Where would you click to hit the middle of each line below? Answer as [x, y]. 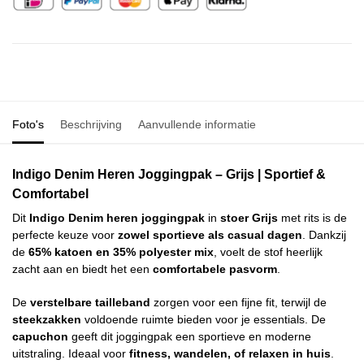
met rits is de [312, 218]
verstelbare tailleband [90, 302]
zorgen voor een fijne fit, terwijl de [238, 302]
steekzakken [47, 319]
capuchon [40, 336]
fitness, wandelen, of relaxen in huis [230, 353]
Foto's [28, 125]
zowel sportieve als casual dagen [210, 235]
